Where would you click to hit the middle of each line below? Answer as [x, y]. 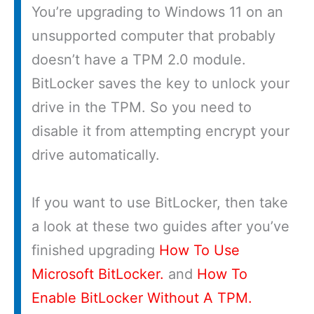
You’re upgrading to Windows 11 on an [157, 12]
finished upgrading [95, 251]
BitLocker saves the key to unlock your [161, 84]
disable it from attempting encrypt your [161, 131]
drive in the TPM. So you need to [142, 108]
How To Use [199, 251]
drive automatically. [96, 155]
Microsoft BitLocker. [98, 274]
